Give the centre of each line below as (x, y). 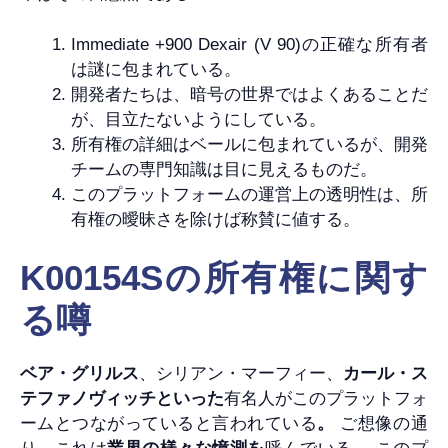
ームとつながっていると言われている (168, 424)
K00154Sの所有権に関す (224, 278)
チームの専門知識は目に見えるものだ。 (224, 169)
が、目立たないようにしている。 (198, 119)
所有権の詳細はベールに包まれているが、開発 (249, 144)
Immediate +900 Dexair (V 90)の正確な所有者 (249, 44)
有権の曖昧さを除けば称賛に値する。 (215, 219)
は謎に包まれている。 (156, 69)
